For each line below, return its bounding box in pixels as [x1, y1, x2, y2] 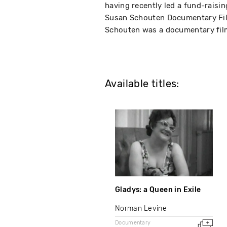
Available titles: [105, 78, 179, 90]
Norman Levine [115, 204, 167, 213]
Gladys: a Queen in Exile [115, 185, 201, 195]
